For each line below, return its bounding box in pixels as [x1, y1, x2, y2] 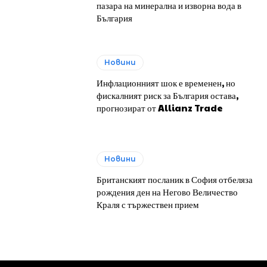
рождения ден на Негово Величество [97, 185, 238, 198]
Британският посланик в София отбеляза [97, 172, 253, 185]
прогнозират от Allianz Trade [97, 101, 223, 114]
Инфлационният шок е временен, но [97, 76, 236, 89]
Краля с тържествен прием [97, 197, 200, 210]
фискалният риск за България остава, [97, 89, 239, 102]
